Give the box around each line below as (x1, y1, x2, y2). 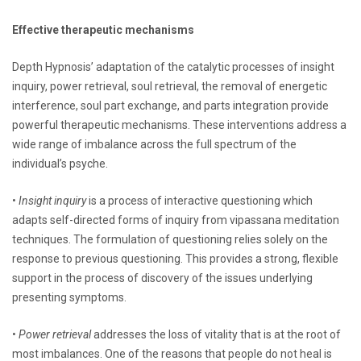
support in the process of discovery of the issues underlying (12, 271, 313, 284)
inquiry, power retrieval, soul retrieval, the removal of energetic (12, 79, 327, 93)
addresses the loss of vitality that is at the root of (91, 327, 341, 341)
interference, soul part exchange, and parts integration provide (12, 98, 329, 112)
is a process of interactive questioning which (86, 193, 313, 207)
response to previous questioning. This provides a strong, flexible (12, 251, 338, 265)
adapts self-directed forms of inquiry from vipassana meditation (12, 213, 339, 226)
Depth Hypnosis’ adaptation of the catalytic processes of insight (12, 60, 334, 73)
